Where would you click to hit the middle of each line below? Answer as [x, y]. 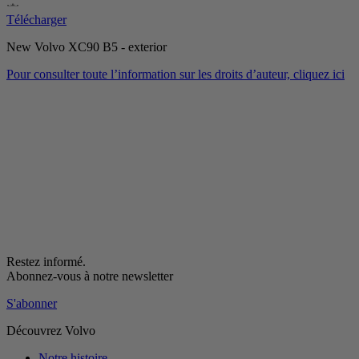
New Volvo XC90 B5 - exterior [87, 46]
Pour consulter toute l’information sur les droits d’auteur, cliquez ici [175, 74]
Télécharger [36, 19]
